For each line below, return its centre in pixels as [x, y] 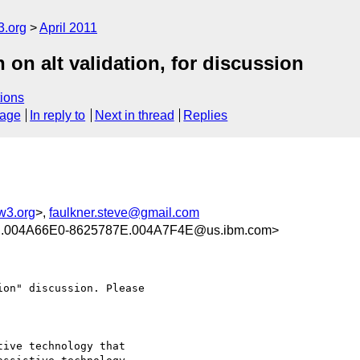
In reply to [58, 116]
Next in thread [134, 116]
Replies [206, 116]
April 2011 [68, 28]
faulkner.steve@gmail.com [124, 212]
